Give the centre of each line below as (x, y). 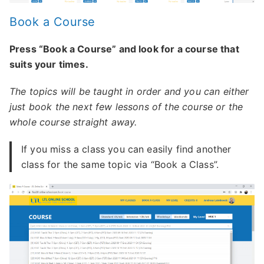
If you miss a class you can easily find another (126, 149)
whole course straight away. (73, 122)
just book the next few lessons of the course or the (126, 106)
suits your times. (49, 64)
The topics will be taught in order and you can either (129, 91)
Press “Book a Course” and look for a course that (124, 49)
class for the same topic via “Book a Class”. (120, 164)
